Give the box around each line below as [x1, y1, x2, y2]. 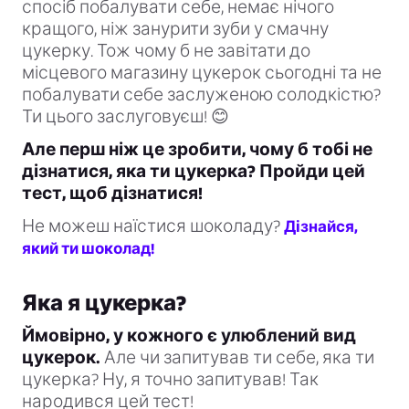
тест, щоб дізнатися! [22, 184, 203, 204]
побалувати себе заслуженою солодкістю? [22, 85, 381, 105]
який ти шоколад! [22, 240, 154, 257]
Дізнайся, [284, 218, 358, 236]
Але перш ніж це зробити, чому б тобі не [22, 140, 372, 160]
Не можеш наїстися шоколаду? [22, 216, 284, 236]
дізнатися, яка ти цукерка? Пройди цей [22, 162, 365, 182]
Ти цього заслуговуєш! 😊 [22, 107, 229, 127]
